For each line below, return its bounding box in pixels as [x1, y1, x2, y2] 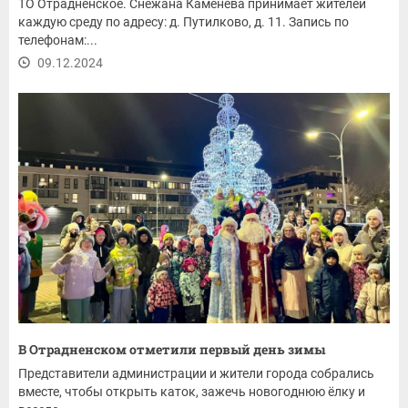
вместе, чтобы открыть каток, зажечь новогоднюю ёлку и [18, 383, 365, 399]
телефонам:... [18, 32, 97, 47]
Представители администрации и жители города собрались [18, 365, 374, 381]
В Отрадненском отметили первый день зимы [18, 340, 325, 358]
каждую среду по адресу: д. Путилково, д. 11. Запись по [18, 14, 349, 29]
